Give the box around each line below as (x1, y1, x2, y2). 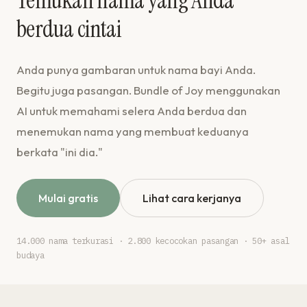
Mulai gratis (38, 191, 98, 205)
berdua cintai (16, 13, 121, 45)
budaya (16, 249, 45, 261)
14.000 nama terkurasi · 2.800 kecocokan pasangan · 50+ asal (16, 235, 290, 247)
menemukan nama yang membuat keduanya (16, 124, 249, 138)
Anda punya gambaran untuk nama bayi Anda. (16, 62, 256, 77)
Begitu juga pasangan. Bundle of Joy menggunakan (16, 83, 280, 97)
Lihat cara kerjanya (143, 191, 241, 205)
